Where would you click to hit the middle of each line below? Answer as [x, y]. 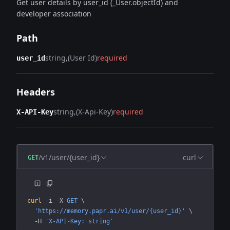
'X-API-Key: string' [78, 221]
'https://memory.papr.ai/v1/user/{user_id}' [106, 211]
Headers [36, 92]
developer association [54, 14]
